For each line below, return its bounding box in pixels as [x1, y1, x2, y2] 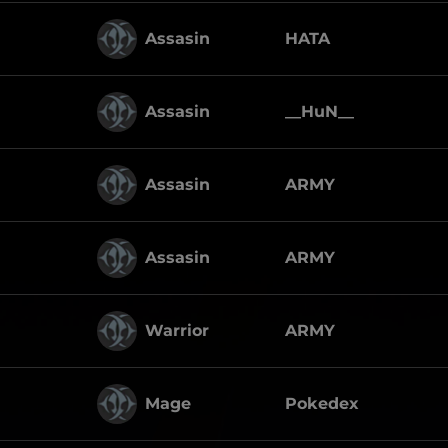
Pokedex [285, 394, 359, 413]
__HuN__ [285, 102, 354, 121]
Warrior [145, 321, 209, 340]
